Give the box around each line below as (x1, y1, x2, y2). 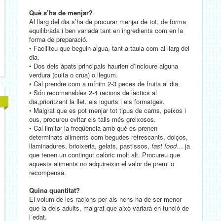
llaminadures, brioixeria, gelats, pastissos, (29, 141, 151, 150)
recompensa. (29, 168, 66, 177)
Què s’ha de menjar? (29, 8, 93, 17)
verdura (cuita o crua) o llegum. (29, 70, 118, 79)
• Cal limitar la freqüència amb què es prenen (29, 123, 157, 133)
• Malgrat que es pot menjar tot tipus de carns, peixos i (29, 106, 186, 115)
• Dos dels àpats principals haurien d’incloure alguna (29, 61, 178, 71)
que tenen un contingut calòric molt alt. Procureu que (29, 150, 180, 159)
